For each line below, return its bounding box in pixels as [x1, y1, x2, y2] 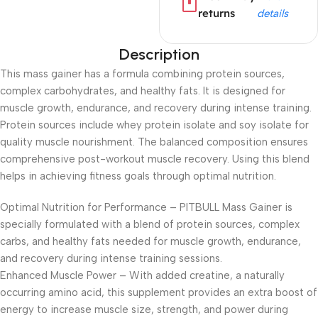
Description [119, 45, 199, 64]
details [256, 7, 288, 20]
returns [198, 6, 235, 20]
